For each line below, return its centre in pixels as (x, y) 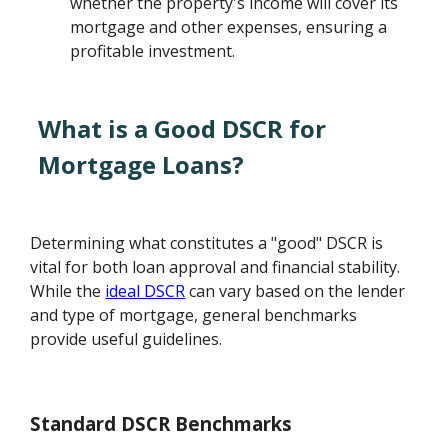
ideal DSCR (145, 291)
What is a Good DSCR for (182, 129)
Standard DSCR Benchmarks (161, 423)
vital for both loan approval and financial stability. (215, 267)
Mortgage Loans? (141, 165)
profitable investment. (153, 51)
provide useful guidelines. (126, 339)
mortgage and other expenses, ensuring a (229, 27)
